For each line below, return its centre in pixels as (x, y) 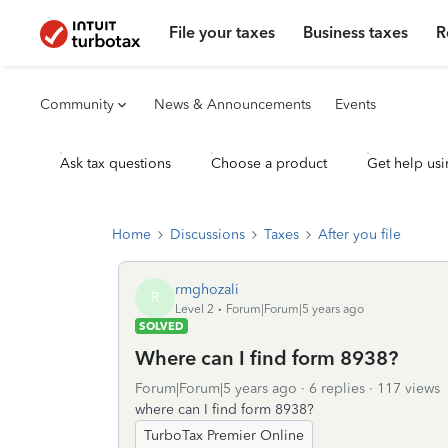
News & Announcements (232, 104)
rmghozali (207, 289)
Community (77, 104)
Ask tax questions (115, 163)
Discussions (207, 234)
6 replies (337, 388)
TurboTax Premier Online (224, 435)
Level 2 (194, 308)
